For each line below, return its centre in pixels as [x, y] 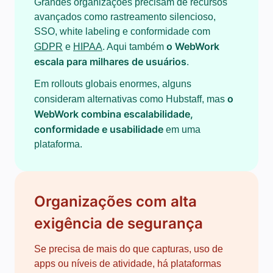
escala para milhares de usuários [110, 62]
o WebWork [193, 46]
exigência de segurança [119, 223]
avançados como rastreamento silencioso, [125, 17]
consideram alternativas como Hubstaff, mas [131, 99]
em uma [182, 129]
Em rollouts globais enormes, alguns [113, 84]
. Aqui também [134, 47]
